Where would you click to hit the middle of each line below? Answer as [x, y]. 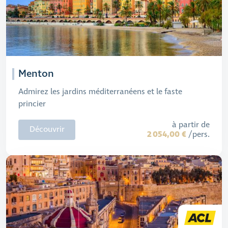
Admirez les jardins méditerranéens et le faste [100, 92]
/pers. [198, 134]
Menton [36, 74]
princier [32, 104]
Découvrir [47, 130]
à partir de [191, 125]
